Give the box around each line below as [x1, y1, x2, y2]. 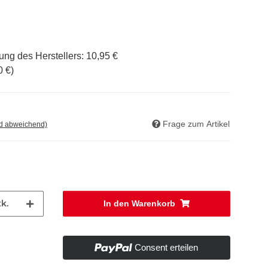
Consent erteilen [135, 242, 199, 252]
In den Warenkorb [103, 199, 175, 208]
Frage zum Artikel [163, 119, 230, 129]
